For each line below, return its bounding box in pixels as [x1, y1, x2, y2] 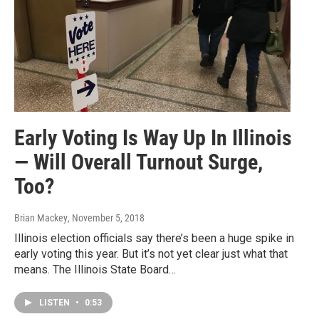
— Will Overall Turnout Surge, [14, 149, 263, 174]
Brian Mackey [14, 211, 68, 224]
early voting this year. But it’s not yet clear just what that [14, 246, 288, 261]
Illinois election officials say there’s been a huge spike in [14, 231, 294, 245]
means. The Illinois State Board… [14, 262, 176, 276]
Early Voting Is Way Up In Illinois [14, 125, 292, 150]
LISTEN [39, 297, 72, 308]
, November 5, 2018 [68, 211, 145, 224]
